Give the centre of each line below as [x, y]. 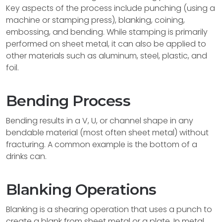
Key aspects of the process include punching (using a [111, 8]
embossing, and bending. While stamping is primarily [107, 32]
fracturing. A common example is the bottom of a [102, 144]
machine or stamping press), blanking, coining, [95, 20]
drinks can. [26, 156]
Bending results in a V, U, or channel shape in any [100, 121]
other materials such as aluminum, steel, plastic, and [107, 56]
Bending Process [68, 101]
